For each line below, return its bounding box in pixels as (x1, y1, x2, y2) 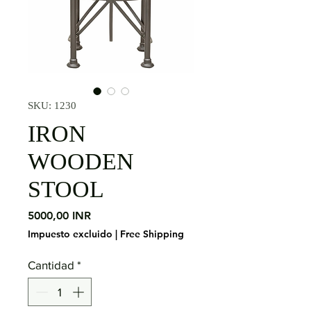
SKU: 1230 (28, 99, 76, 111)
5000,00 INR (28, 208, 91, 222)
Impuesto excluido (28, 227, 112, 240)
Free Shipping (120, 227, 184, 240)
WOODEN (28, 148, 134, 174)
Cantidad (28, 258, 74, 271)
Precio (90, 208, 123, 221)
